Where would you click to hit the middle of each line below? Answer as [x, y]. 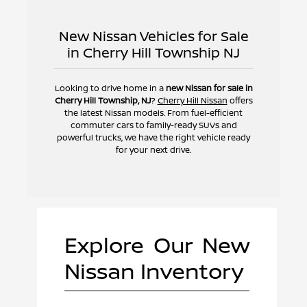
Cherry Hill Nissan [192, 101]
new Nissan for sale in [209, 88]
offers [240, 101]
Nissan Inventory [153, 271]
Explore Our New [157, 245]
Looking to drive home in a [110, 88]
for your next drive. [153, 150]
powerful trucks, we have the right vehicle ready [153, 138]
